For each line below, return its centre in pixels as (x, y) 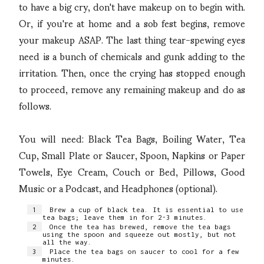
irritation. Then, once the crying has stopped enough (132, 72)
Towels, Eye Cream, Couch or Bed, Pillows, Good (132, 171)
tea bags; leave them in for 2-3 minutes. (127, 217)
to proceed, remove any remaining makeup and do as (132, 88)
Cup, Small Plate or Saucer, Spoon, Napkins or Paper (132, 154)
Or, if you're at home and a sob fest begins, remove (132, 22)
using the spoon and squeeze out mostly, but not (139, 235)
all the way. (67, 242)
